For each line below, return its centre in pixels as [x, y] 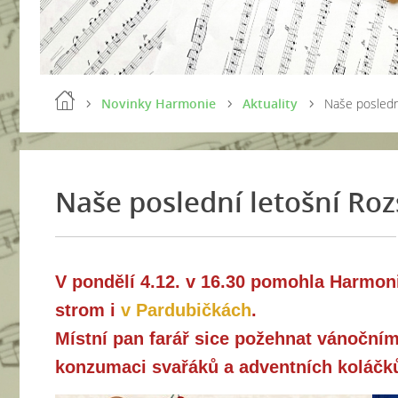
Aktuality [270, 103]
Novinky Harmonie [159, 103]
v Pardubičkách [186, 310]
